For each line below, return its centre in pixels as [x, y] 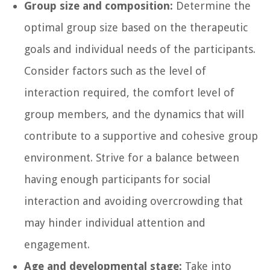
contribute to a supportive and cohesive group [141, 136]
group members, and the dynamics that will [134, 114]
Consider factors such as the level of [115, 71]
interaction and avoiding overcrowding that [133, 201]
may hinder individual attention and [115, 222]
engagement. [57, 244]
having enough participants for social [117, 179]
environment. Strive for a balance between [132, 157]
